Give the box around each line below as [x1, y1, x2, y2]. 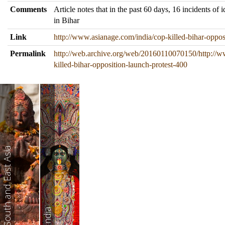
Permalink [10, 49, 46, 58]
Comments [10, 5, 47, 14]
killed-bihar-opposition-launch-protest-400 [54, 60, 187, 69]
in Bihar [54, 16, 79, 25]
